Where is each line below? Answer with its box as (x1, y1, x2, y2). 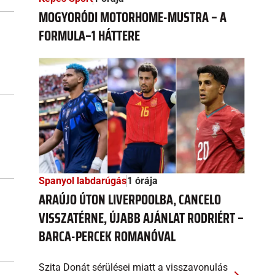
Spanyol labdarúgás (39, 175, 126, 187)
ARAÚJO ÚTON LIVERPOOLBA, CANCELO (39, 189, 221, 211)
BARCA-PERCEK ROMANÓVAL (39, 226, 176, 248)
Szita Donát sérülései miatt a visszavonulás (39, 261, 228, 274)
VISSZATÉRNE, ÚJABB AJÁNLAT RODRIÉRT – (39, 207, 244, 230)
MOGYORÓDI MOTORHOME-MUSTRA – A (39, 7, 227, 29)
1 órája (127, 175, 158, 187)
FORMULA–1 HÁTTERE (39, 25, 140, 47)
